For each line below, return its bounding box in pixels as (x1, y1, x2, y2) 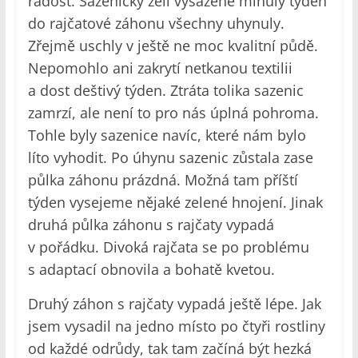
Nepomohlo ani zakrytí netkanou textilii (27, 58, 292, 78)
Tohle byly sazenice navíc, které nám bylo (27, 125, 306, 145)
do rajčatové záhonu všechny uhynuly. (27, 14, 284, 34)
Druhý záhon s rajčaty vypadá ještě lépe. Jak (27, 294, 321, 314)
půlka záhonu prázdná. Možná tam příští (27, 170, 298, 190)
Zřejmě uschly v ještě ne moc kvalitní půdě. (27, 36, 318, 56)
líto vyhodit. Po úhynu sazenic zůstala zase (27, 148, 313, 168)
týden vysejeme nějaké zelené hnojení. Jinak (27, 193, 323, 213)
